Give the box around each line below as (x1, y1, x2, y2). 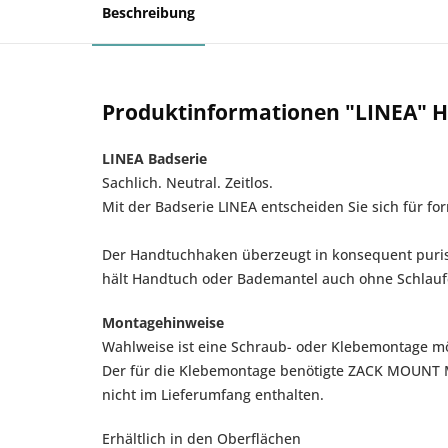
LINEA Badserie (102, 149, 207, 168)
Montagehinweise (102, 313, 224, 332)
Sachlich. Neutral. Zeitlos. (102, 173, 273, 192)
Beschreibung (102, 3, 195, 22)
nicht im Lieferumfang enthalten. (102, 385, 324, 404)
